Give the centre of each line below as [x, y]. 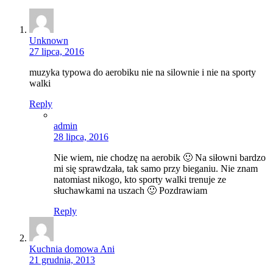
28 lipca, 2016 [81, 136]
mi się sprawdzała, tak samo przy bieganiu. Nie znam [156, 168]
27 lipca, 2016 [57, 51]
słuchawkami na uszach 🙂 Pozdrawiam [130, 190]
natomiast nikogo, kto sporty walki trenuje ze [140, 179]
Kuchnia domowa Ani [72, 249]
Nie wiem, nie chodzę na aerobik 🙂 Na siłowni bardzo [160, 157]
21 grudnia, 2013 [62, 260]
